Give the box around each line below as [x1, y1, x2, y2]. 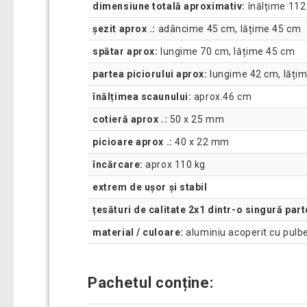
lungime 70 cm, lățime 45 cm [158, 46, 295, 58]
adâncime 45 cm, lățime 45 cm [156, 23, 302, 35]
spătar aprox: [93, 46, 158, 58]
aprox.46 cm [191, 91, 252, 103]
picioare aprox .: [93, 136, 173, 148]
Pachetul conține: [88, 274, 214, 292]
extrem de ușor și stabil [93, 182, 208, 193]
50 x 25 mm [167, 114, 225, 125]
